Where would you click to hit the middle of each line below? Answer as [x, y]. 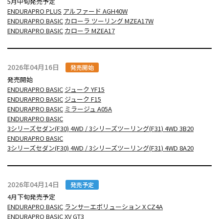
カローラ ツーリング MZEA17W [109, 21]
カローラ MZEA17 [90, 30]
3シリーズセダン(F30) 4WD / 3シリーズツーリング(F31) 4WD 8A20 [100, 148]
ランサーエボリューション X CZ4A [114, 206]
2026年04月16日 [33, 67]
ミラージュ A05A [88, 109]
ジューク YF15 [85, 89]
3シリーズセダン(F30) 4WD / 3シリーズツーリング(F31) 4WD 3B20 [100, 128]
